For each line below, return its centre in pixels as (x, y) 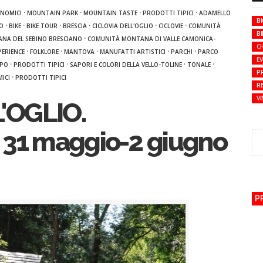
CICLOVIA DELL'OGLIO (123, 26)
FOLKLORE (44, 52)
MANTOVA (79, 52)
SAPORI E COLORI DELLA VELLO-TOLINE (126, 65)
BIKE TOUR (42, 26)
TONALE (199, 65)
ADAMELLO (215, 13)
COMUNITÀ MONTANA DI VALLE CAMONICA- (151, 39)
